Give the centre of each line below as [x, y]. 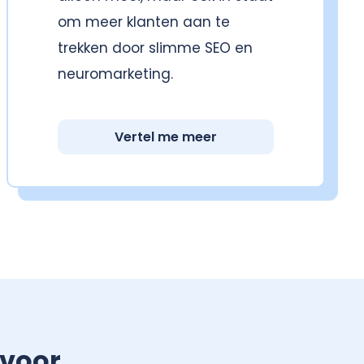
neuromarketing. [115, 74]
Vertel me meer [165, 136]
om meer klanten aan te [143, 22]
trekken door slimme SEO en [155, 48]
